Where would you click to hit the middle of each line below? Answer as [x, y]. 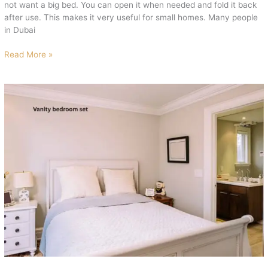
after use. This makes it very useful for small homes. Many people [131, 17]
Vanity [16, 89]
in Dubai [20, 30]
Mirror [15, 140]
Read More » [29, 55]
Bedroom [21, 102]
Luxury [17, 165]
